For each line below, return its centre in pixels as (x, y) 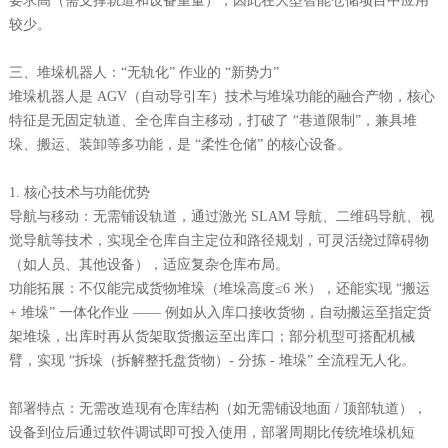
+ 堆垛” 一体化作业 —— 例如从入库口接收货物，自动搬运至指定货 (219, 312)
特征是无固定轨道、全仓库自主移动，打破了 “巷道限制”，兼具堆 (212, 120)
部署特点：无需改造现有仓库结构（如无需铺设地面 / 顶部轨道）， (217, 408)
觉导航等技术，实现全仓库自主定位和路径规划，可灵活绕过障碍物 (218, 240)
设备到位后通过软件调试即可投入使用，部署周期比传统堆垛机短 (211, 432)
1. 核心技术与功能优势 (79, 192)
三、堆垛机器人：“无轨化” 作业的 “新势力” (143, 72)
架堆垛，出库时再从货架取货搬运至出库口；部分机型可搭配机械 (211, 336)
